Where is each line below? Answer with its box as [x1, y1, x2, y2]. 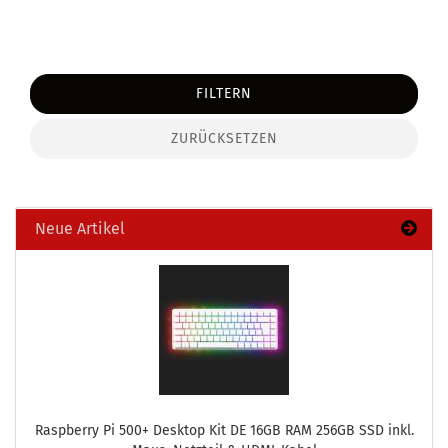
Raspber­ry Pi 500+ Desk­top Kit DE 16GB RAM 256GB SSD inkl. [34, 422, 414, 439]
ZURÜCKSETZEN [170, 130, 278, 147]
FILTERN [196, 85, 252, 102]
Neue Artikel [31, 219, 125, 238]
